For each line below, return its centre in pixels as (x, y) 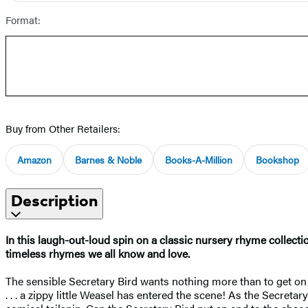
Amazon (34, 159)
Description (54, 200)
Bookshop (277, 159)
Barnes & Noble (108, 159)
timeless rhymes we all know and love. (98, 253)
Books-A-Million (199, 159)
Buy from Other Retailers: (63, 128)
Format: (23, 19)
